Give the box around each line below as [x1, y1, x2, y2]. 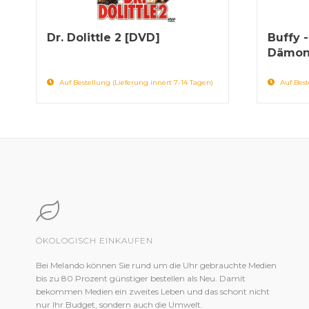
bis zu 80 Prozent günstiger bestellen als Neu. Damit [36, 273, 246, 283]
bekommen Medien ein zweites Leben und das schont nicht [36, 286, 270, 297]
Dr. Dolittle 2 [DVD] [47, 30, 160, 44]
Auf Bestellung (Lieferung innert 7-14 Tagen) [57, 78, 213, 87]
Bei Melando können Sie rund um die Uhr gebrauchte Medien [36, 260, 277, 270]
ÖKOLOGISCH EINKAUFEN [36, 235, 153, 246]
